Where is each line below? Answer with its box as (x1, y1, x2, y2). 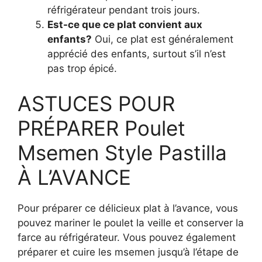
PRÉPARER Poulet (18, 115, 185, 140)
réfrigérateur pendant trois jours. (47, 4, 200, 16)
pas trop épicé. (47, 63, 117, 74)
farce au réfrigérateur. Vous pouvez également (18, 231, 236, 243)
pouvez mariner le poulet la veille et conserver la (18, 216, 244, 229)
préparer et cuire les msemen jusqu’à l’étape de (18, 246, 239, 258)
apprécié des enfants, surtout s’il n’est (47, 48, 226, 60)
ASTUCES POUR (18, 91, 175, 116)
